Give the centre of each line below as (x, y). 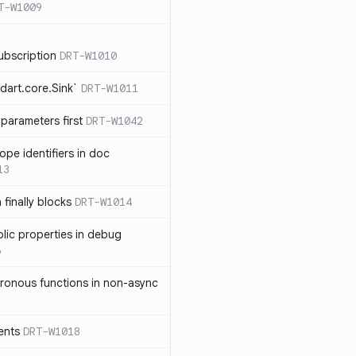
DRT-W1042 (114, 121)
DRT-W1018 (52, 331)
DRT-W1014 (103, 202)
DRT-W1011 (110, 88)
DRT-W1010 (88, 56)
